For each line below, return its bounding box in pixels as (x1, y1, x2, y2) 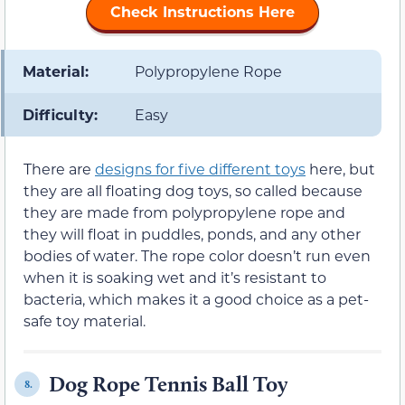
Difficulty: (23, 105, 98, 125)
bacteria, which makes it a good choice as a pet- (24, 289, 369, 309)
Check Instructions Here (110, 2, 295, 22)
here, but (306, 159, 375, 179)
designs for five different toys (95, 159, 306, 179)
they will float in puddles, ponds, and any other (24, 224, 361, 244)
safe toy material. (24, 311, 146, 331)
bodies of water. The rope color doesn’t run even (24, 246, 371, 266)
